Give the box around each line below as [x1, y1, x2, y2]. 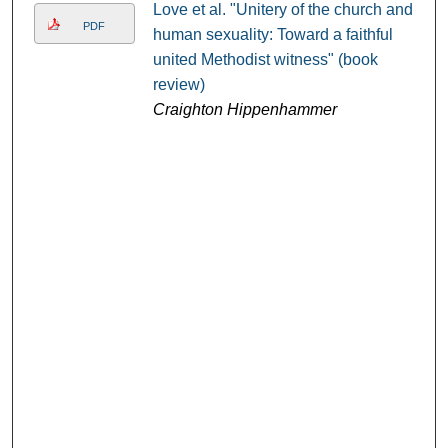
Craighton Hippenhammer [152, 101, 337, 119]
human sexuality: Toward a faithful [152, 26, 393, 44]
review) [152, 76, 205, 94]
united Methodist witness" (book [152, 51, 378, 69]
